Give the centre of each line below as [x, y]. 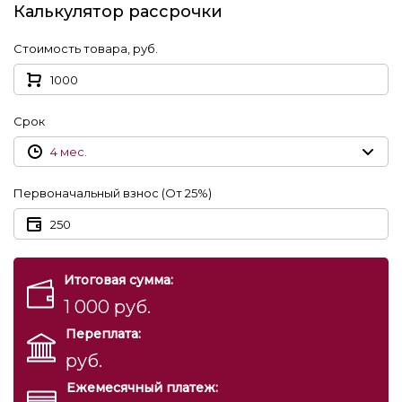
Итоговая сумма [117, 280]
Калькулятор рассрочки [118, 12]
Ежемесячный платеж [141, 388]
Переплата [102, 334]
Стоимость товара [70, 48]
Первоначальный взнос [86, 193]
